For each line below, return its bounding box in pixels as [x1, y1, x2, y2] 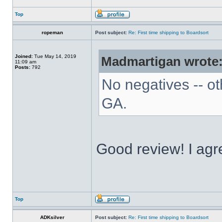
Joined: [15, 54, 33, 59]
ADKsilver [40, 215, 64, 220]
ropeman [41, 30, 63, 35]
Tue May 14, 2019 [33, 54, 76, 59]
